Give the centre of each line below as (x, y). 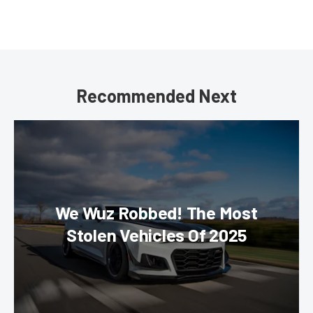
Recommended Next (156, 95)
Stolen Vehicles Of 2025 (156, 235)
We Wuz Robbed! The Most (156, 212)
